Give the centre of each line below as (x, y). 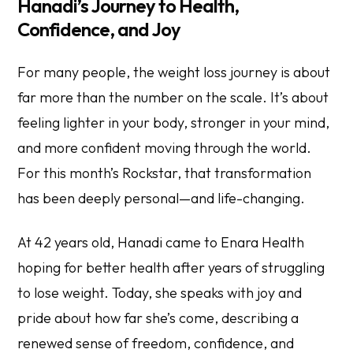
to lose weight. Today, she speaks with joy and (160, 292)
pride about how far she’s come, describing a (158, 318)
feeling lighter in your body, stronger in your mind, (174, 122)
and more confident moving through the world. (165, 147)
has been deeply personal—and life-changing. (162, 198)
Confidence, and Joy (99, 29)
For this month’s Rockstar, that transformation (165, 173)
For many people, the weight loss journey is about (174, 72)
